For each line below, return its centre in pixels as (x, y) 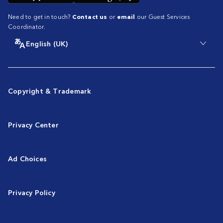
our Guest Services (163, 16)
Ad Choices (28, 159)
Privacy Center (33, 125)
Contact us (90, 16)
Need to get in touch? (40, 16)
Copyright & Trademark (50, 91)
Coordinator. (27, 26)
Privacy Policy (32, 192)
